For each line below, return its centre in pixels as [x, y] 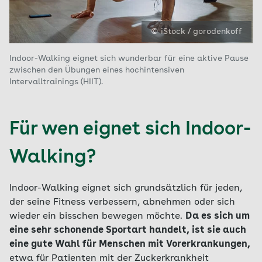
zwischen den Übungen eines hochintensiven [97, 70]
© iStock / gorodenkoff [196, 32]
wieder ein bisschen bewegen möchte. [97, 216]
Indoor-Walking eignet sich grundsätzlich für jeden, [126, 188]
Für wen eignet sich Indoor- [130, 130]
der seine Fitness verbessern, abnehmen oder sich [122, 202]
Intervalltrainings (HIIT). [56, 82]
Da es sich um [218, 216]
